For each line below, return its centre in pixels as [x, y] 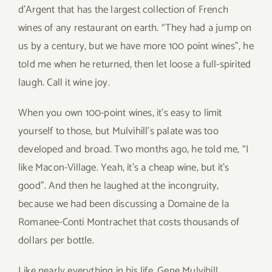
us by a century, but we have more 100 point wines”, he [136, 46]
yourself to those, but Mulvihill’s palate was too [118, 131]
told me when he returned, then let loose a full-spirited [135, 64]
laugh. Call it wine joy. [64, 82]
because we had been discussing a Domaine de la [124, 204]
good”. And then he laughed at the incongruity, [119, 185]
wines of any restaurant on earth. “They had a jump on [135, 28]
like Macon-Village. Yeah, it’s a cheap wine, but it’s [124, 167]
